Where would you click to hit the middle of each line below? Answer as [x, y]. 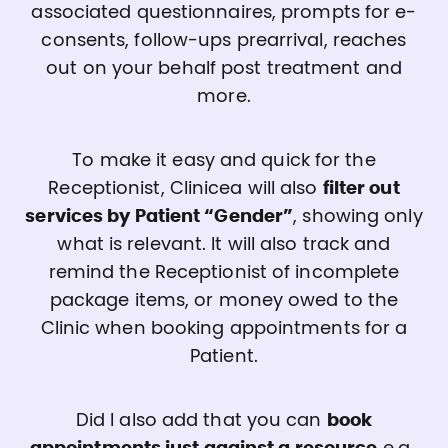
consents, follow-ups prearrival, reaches [224, 40]
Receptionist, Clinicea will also [185, 188]
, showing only [358, 216]
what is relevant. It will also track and [224, 244]
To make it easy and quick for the [224, 160]
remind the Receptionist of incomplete [224, 272]
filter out [361, 188]
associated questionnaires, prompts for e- [224, 12]
